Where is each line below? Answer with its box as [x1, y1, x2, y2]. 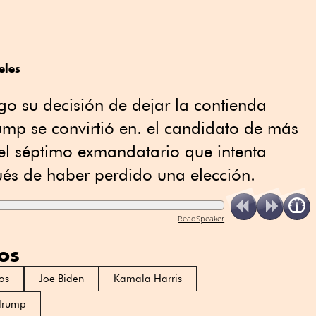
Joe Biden [39, 272, 84, 286]
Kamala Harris [114, 272, 182, 286]
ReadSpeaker [178, 212, 225, 224]
